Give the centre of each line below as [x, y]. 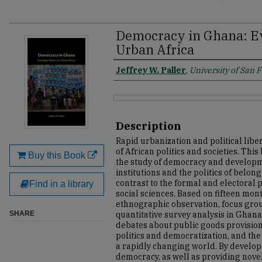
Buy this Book [56, 155]
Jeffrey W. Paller [151, 70]
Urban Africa [155, 49]
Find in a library [61, 184]
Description [149, 126]
